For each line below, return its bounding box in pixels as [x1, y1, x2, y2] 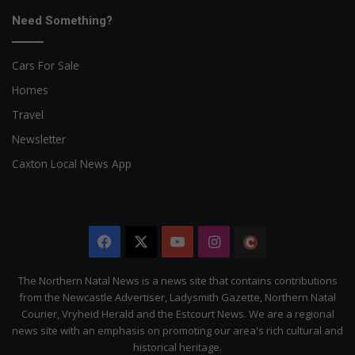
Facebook [112, 232, 177, 252]
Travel [12, 107, 44, 123]
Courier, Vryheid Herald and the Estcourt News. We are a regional [21, 307, 334, 322]
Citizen [266, 265, 313, 284]
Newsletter [12, 132, 66, 147]
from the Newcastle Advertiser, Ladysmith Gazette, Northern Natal [19, 290, 336, 305]
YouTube [185, 232, 246, 252]
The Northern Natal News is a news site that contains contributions [17, 273, 338, 288]
